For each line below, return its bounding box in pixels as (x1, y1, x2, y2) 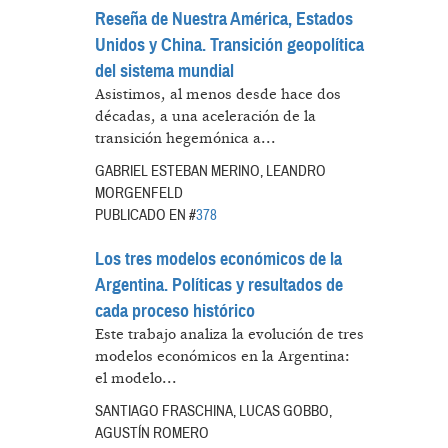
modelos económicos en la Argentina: (94, 346, 350, 366)
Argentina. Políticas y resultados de (94, 273, 343, 296)
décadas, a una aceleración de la (94, 106, 316, 126)
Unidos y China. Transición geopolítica (94, 33, 364, 56)
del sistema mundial (94, 59, 234, 82)
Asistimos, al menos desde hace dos (94, 84, 341, 104)
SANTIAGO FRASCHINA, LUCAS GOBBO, (94, 400, 332, 421)
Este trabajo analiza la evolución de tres (94, 324, 364, 344)
